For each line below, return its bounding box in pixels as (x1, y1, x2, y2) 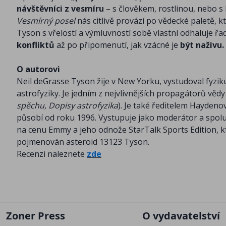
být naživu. (180, 39, 224, 51)
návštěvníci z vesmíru (17, 3, 104, 15)
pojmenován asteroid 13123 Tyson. (17, 136, 149, 148)
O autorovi (17, 64, 60, 75)
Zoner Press (6, 208, 65, 222)
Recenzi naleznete (17, 148, 87, 160)
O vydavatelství (142, 208, 220, 222)
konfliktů (17, 39, 54, 51)
